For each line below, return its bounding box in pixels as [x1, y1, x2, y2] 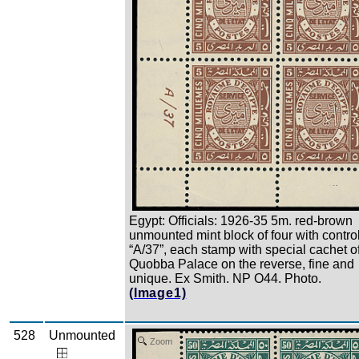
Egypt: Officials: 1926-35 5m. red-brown [129, 214, 353, 228]
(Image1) [129, 286, 187, 301]
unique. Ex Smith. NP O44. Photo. [129, 272, 321, 286]
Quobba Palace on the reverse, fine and [129, 257, 354, 272]
